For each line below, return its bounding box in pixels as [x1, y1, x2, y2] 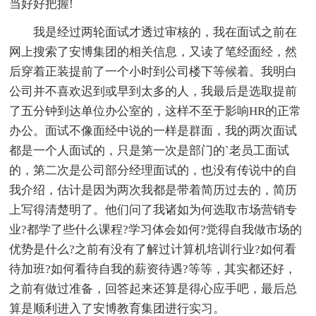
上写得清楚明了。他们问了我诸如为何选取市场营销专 [9, 202, 298, 217]
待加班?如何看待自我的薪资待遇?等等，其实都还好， [9, 262, 297, 276]
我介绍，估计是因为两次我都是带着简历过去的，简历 [9, 183, 298, 197]
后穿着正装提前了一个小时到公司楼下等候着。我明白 [9, 64, 298, 78]
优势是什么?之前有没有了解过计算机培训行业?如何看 [9, 242, 297, 256]
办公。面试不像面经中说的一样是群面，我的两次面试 [9, 123, 298, 138]
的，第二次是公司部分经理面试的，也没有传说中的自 [9, 163, 298, 177]
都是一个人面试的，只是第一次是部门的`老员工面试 [9, 143, 290, 157]
